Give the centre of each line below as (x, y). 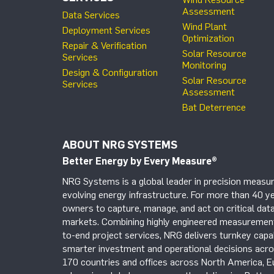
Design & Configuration (110, 72)
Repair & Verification (105, 46)
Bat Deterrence (214, 107)
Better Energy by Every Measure (137, 161)
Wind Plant (205, 27)
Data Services (91, 15)
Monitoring (204, 65)
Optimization (208, 38)
